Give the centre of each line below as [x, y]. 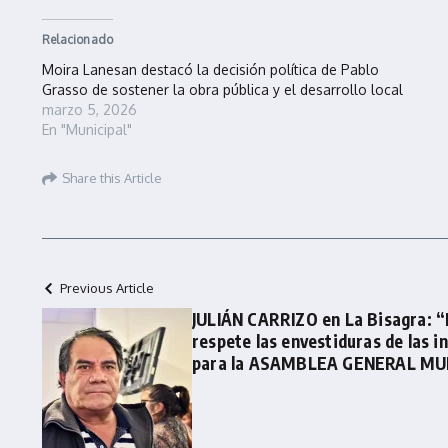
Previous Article [107, 288]
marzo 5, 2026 [89, 109]
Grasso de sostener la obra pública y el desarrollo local [222, 89]
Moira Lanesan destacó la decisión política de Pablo [210, 69]
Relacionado [78, 39]
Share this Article [112, 177]
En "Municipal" [87, 129]
